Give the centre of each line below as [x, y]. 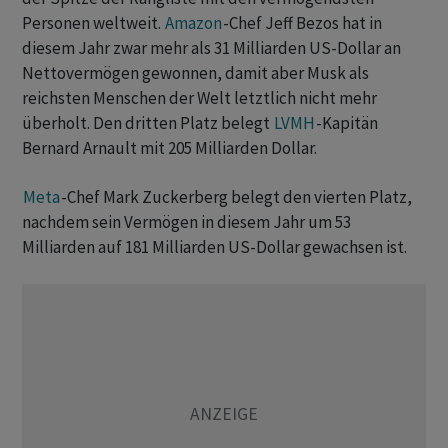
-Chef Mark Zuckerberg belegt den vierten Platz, [236, 197]
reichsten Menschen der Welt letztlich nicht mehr [199, 98]
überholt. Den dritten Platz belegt [147, 123]
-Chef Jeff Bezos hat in [302, 23]
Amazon [193, 23]
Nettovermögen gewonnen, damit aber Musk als [195, 73]
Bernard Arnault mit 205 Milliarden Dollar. [171, 148]
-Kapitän [347, 123]
